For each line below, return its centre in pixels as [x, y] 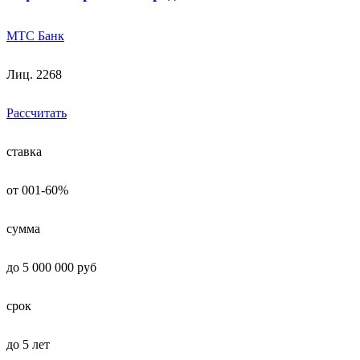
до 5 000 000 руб [51, 268]
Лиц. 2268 [34, 75]
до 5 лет [28, 345]
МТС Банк [35, 36]
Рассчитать [37, 113]
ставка [24, 152]
